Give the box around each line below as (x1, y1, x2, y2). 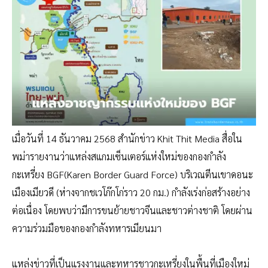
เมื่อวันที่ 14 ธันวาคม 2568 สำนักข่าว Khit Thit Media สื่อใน (12, 132, 242, 145)
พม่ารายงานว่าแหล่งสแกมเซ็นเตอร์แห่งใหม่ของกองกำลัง (12, 150, 226, 163)
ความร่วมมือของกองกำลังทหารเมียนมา (12, 222, 162, 235)
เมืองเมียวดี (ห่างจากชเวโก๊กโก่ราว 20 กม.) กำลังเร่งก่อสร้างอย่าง (12, 186, 250, 199)
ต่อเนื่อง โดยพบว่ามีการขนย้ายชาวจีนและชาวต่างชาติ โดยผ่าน (12, 204, 252, 217)
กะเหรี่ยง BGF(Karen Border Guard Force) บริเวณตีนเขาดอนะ (12, 168, 253, 181)
